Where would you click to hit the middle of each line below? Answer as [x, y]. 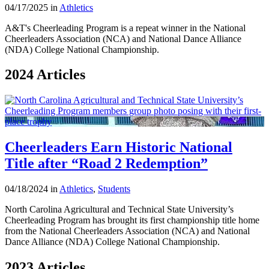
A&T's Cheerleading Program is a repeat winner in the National [125, 28]
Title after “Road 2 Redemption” [106, 164]
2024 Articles [45, 75]
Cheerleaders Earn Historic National [119, 147]
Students [114, 189]
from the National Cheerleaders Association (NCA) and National [127, 231]
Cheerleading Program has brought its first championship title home [132, 220]
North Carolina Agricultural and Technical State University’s [119, 210]
